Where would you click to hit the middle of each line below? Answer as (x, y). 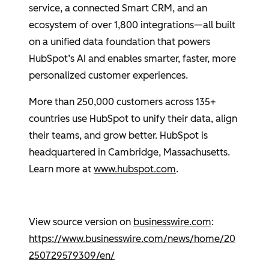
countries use (59, 119)
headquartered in (68, 152)
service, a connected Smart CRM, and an (118, 8)
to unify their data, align (183, 119)
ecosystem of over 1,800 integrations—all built (132, 25)
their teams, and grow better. (94, 135)
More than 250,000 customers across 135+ (122, 102)
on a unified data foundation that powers (119, 42)
